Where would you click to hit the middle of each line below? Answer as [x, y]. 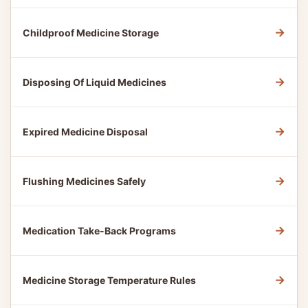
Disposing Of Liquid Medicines [95, 82]
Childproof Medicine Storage [91, 33]
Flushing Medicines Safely [84, 181]
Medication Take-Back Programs [99, 231]
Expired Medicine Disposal [85, 132]
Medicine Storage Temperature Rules [109, 280]
